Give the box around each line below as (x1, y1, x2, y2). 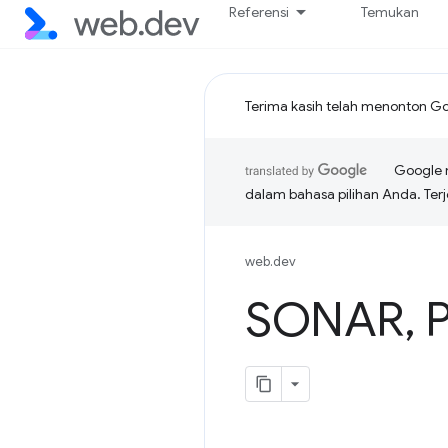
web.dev (245, 253, 296, 270)
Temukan (361, 3, 420, 21)
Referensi (229, 3, 290, 21)
